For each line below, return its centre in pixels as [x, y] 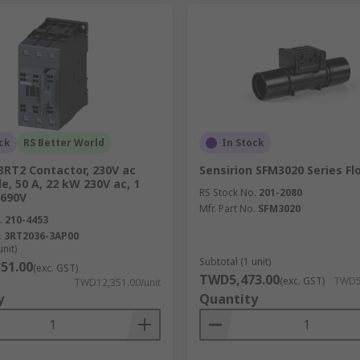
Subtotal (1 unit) [235, 262]
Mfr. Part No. [227, 209]
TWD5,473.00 [239, 280]
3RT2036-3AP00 [41, 236]
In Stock [243, 143]
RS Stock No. [227, 192]
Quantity [228, 299]
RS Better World [64, 143]
